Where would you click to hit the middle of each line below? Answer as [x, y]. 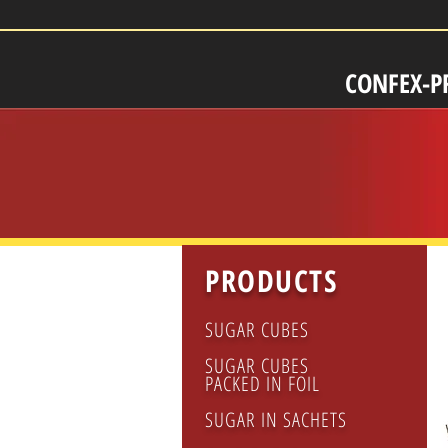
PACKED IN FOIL [262, 383]
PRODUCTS [271, 280]
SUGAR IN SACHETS [276, 419]
